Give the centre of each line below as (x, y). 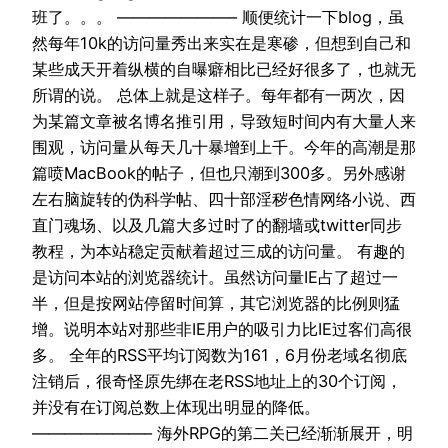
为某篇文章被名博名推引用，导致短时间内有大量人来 (224, 121)
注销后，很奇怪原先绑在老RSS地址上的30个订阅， (217, 381)
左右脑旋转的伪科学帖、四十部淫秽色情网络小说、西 (224, 199)
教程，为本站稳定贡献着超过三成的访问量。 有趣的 (218, 251)
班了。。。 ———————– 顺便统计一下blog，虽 (218, 17)
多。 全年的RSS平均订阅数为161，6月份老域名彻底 (219, 355)
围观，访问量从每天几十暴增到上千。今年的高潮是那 (224, 147)
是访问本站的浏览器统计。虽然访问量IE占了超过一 (215, 277)
